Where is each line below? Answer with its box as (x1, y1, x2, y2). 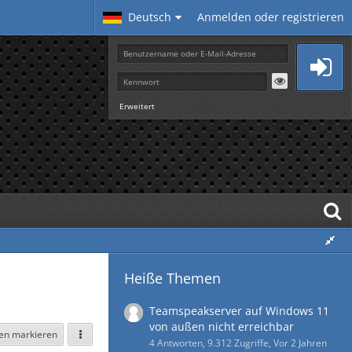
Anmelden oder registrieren (197, 9, 344, 24)
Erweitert (119, 101, 155, 112)
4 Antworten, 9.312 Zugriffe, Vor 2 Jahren (149, 336, 327, 350)
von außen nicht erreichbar (149, 319, 294, 334)
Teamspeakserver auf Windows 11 (149, 303, 329, 318)
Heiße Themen (124, 269, 221, 288)
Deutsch (128, 9, 171, 24)
